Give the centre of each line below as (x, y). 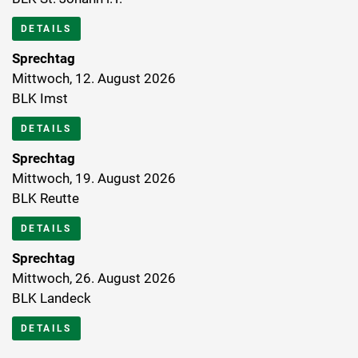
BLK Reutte (46, 199)
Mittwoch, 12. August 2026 (94, 79)
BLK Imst (40, 99)
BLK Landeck (52, 298)
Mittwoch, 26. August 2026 (94, 278)
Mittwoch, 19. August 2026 (94, 179)
